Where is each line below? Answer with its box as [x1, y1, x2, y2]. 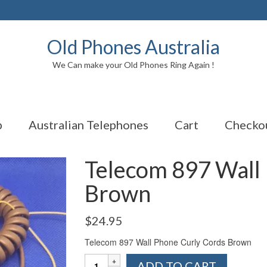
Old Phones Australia [47, 35, 220, 58]
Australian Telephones [28, 117, 148, 132]
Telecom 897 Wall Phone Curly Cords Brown [84, 236, 252, 248]
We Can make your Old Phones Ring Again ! [52, 60, 215, 70]
